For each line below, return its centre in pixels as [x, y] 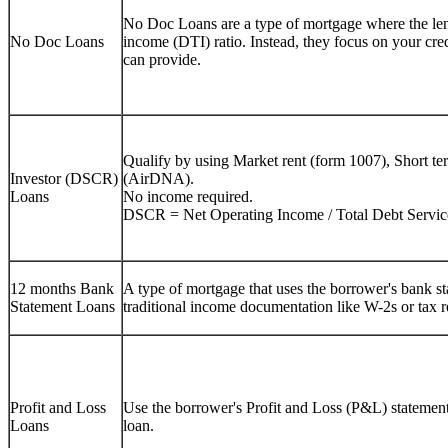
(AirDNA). [158, 178]
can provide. [162, 59]
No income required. [188, 196]
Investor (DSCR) [64, 178]
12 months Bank [62, 288]
